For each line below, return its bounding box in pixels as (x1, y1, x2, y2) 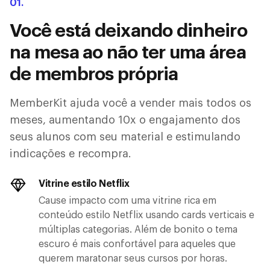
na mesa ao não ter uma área (10, 43, 246, 61)
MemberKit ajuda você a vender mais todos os (10, 97, 251, 108)
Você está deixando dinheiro (10, 21, 247, 40)
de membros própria (10, 64, 178, 83)
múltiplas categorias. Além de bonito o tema (39, 224, 237, 234)
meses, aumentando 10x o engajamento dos (10, 114, 240, 125)
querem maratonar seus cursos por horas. (39, 253, 227, 263)
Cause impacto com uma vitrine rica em (39, 195, 216, 206)
